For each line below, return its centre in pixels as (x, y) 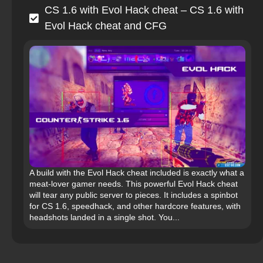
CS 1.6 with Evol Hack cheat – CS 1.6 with (144, 10)
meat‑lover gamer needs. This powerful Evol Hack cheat (134, 184)
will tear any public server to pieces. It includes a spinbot (134, 195)
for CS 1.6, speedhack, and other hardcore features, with (135, 206)
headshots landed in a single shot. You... (104, 218)
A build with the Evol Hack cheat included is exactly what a (137, 173)
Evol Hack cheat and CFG (106, 26)
